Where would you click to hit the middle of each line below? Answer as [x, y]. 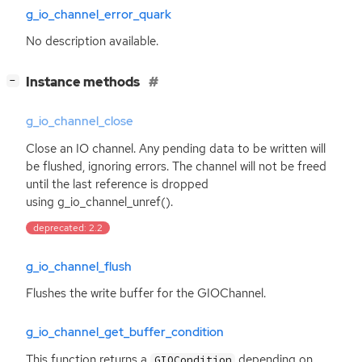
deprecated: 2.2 [68, 227]
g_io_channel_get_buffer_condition [125, 333]
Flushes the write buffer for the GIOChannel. [146, 293]
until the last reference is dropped [117, 184]
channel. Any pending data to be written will [207, 148]
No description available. [92, 41]
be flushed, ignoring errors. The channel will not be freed [176, 166]
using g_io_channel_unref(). [99, 202]
